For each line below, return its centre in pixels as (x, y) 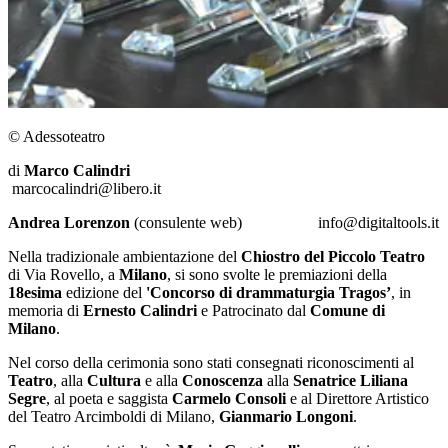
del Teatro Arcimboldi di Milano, (113, 417)
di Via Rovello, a (63, 275)
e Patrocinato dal (253, 311)
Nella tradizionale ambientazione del (124, 257)
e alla (159, 381)
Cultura (114, 381)
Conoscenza (220, 381)
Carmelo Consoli (229, 399)
